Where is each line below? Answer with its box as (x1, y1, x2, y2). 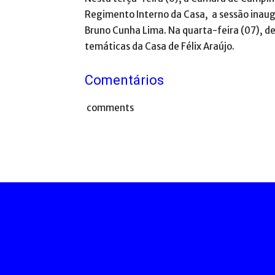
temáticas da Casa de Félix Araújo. (85, 41, 234, 52)
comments (85, 102, 134, 114)
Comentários (85, 72, 164, 88)
